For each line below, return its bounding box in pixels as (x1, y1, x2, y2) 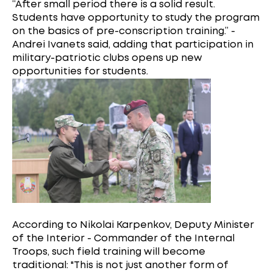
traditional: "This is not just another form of (12, 260, 229, 270)
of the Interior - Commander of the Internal (12, 233, 235, 243)
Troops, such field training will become (12, 247, 205, 257)
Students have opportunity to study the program (12, 13, 260, 23)
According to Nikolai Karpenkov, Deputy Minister (12, 220, 254, 230)
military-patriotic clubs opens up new (12, 54, 202, 63)
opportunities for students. (12, 67, 148, 77)
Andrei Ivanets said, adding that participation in (12, 40, 253, 50)
